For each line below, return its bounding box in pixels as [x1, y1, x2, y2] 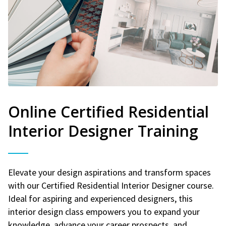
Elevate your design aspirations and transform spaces [8, 166, 211, 178]
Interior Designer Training [8, 120, 198, 141]
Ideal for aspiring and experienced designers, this [8, 192, 193, 204]
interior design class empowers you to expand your [8, 205, 200, 217]
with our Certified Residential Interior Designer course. [8, 179, 214, 191]
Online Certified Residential [8, 101, 209, 122]
